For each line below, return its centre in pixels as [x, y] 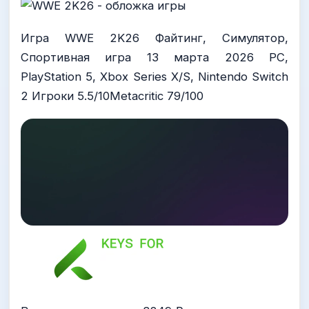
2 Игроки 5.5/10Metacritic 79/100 [112, 96]
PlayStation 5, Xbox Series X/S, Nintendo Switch [154, 76]
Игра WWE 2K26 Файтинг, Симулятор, [154, 38]
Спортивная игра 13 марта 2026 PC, [154, 57]
